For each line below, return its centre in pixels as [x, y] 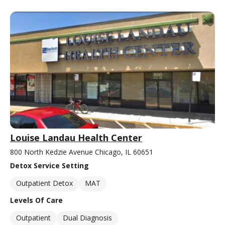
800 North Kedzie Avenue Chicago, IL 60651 [82, 152]
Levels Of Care [36, 200]
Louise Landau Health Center [76, 137]
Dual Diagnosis [87, 217]
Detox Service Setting [49, 165]
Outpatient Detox [44, 183]
